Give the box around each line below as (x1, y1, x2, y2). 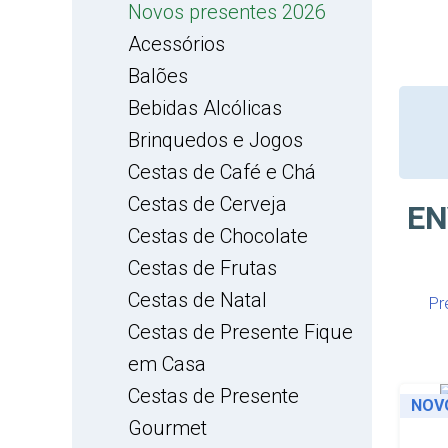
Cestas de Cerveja (128, 192, 287, 216)
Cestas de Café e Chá (128, 160, 316, 184)
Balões (128, 64, 188, 88)
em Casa (128, 352, 206, 376)
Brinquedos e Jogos (128, 128, 303, 152)
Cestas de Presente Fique (128, 320, 353, 344)
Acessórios (128, 32, 225, 56)
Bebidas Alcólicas (128, 96, 282, 120)
